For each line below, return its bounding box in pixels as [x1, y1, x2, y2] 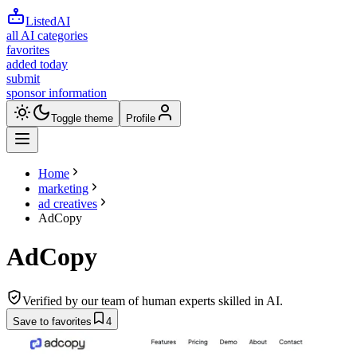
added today [6, 57, 68, 71]
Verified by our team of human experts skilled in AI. [22, 293, 283, 308]
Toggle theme [51, 112, 113, 124]
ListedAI [25, 14, 70, 28]
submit [6, 72, 40, 85]
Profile [126, 112, 155, 124]
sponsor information [6, 86, 107, 100]
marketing [38, 182, 88, 195]
